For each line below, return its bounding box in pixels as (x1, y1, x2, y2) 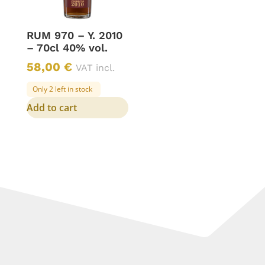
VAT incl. (75, 62, 115, 73)
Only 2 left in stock (32, 83, 92, 94)
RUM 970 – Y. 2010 (26, 28, 122, 41)
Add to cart (26, 101, 77, 114)
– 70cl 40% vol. (26, 41, 108, 54)
